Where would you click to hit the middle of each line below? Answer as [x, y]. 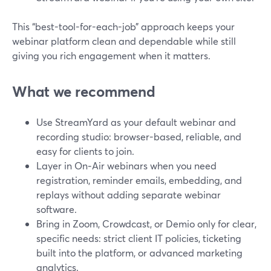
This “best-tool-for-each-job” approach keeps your [123, 26]
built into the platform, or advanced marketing [139, 253]
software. [57, 209]
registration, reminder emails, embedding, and [139, 180]
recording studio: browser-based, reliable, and [139, 136]
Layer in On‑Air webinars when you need [126, 165]
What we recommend [84, 91]
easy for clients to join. [85, 151]
